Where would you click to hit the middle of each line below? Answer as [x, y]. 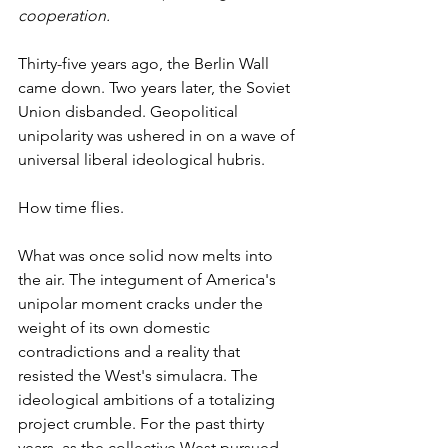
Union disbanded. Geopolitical [130, 111]
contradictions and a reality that [131, 351]
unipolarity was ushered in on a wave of [158, 135]
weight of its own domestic [116, 327]
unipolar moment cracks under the [142, 303]
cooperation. [64, 15]
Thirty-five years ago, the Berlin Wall [145, 63]
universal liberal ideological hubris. [141, 159]
